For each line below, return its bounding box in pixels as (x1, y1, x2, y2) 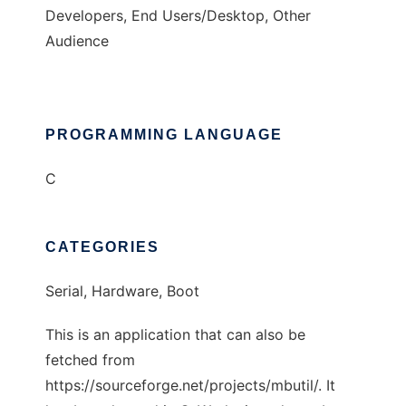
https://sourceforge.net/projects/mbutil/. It (45, 376, 335, 395)
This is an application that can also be (45, 325, 305, 344)
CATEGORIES (45, 239, 159, 256)
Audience (45, 32, 109, 51)
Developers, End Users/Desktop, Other (45, 6, 311, 25)
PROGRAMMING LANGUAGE (45, 127, 283, 143)
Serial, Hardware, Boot (45, 282, 199, 301)
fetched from (45, 351, 135, 370)
